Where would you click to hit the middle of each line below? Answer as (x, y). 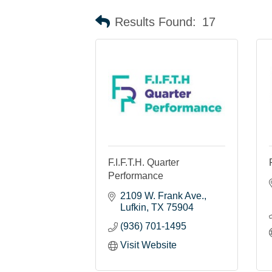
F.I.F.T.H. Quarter (144, 162)
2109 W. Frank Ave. (162, 195)
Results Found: (155, 22)
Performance (136, 175)
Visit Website (148, 245)
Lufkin (133, 207)
